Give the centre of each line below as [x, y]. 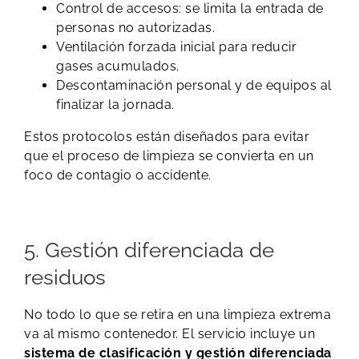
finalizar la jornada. [115, 104]
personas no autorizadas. [135, 27]
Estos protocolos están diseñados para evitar [167, 136]
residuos [65, 277]
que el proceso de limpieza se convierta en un [169, 155]
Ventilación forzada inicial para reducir [176, 46]
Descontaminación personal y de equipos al [194, 85]
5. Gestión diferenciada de [149, 250]
